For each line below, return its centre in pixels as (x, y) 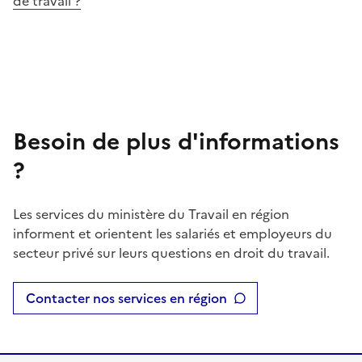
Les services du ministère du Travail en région (151, 214)
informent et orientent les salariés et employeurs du (173, 233)
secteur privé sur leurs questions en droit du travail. (171, 253)
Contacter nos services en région (126, 298)
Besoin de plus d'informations (176, 141)
